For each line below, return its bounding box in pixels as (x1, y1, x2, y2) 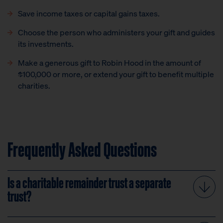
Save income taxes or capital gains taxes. (18, 8, 160, 19)
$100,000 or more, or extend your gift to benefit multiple (18, 69, 214, 80)
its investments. (18, 38, 74, 49)
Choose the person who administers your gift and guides (18, 27, 215, 38)
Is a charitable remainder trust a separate (7, 172, 171, 192)
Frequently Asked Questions (7, 136, 157, 162)
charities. (18, 80, 50, 91)
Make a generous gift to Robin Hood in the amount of (18, 57, 201, 68)
